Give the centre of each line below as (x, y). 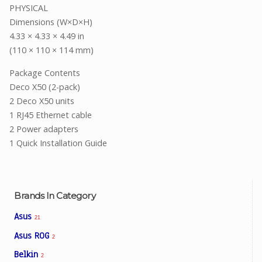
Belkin (27, 255)
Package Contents (45, 73)
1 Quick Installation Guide (58, 143)
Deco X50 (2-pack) (45, 87)
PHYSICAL (29, 8)
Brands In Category (55, 196)
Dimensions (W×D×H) (51, 22)
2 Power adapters (44, 129)
